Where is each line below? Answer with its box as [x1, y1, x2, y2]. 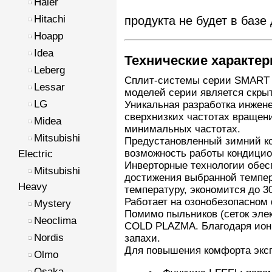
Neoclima [34, 215, 76, 226]
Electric [18, 148, 53, 160]
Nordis [34, 232, 64, 243]
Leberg [34, 64, 65, 76]
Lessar [34, 81, 65, 93]
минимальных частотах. [124, 123, 240, 135]
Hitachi [34, 13, 66, 25]
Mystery [34, 198, 71, 209]
